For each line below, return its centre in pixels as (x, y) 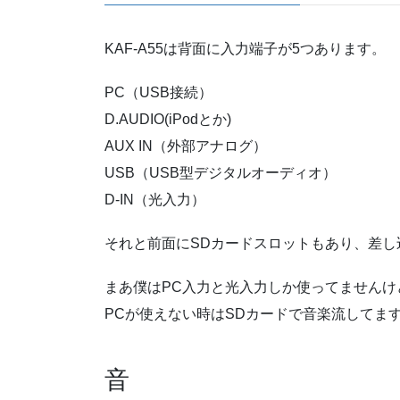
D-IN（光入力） (155, 200)
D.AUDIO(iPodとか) (168, 120)
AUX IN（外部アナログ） (186, 146)
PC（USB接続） (158, 93)
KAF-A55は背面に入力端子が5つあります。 (245, 48)
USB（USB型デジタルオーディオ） (221, 173)
